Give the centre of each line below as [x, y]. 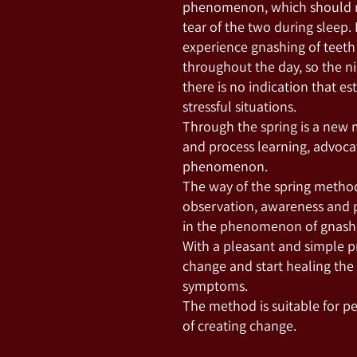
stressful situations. [239, 106]
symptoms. [215, 285]
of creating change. [239, 325]
